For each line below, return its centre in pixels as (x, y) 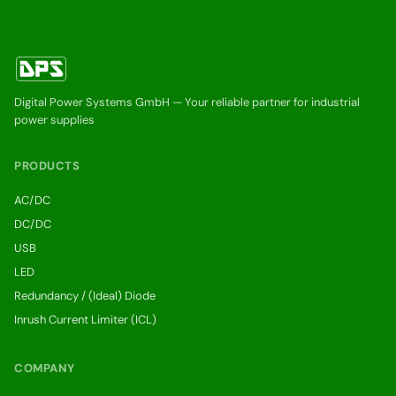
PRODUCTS (47, 166)
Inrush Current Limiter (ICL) (85, 320)
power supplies (54, 120)
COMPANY (45, 368)
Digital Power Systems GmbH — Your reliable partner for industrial (187, 102)
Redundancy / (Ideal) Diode (85, 296)
